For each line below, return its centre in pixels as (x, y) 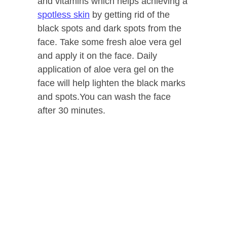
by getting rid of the (130, 15)
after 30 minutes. (71, 111)
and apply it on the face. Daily (97, 56)
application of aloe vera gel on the (106, 70)
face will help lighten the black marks (111, 83)
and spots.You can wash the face (104, 97)
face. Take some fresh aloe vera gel (109, 42)
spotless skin (64, 15)
